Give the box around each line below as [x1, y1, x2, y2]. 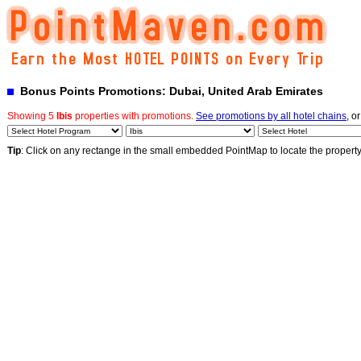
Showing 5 [7, 110, 56, 122]
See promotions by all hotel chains [196, 110, 346, 122]
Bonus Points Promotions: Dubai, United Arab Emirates [14, 85, 323, 98]
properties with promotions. [73, 110, 196, 122]
